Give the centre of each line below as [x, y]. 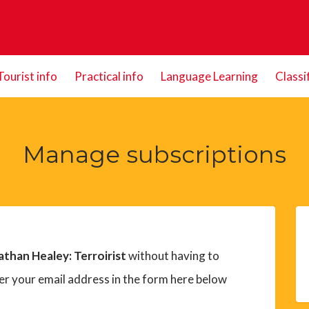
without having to [172, 255]
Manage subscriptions [154, 154]
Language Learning [209, 76]
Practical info [109, 76]
